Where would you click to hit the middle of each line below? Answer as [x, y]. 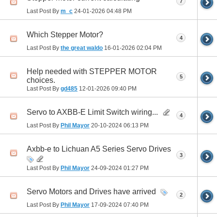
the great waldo [82, 48]
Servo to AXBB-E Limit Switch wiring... [92, 112]
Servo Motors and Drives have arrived [91, 192]
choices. [41, 80]
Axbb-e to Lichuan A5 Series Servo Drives [99, 149]
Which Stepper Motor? [65, 34]
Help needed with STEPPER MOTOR [92, 71]
